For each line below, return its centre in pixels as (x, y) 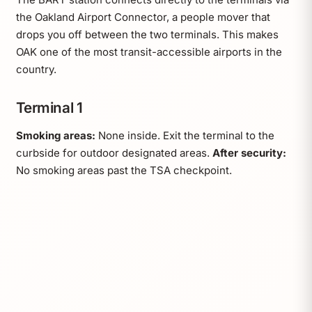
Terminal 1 (49, 107)
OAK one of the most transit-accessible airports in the (149, 52)
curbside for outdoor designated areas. (114, 153)
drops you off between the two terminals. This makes (147, 34)
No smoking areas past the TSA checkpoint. (124, 170)
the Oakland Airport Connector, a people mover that (143, 17)
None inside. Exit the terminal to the (185, 135)
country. (36, 69)
